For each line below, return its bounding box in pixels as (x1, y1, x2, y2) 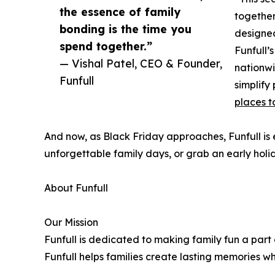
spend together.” (60, 39, 152, 53)
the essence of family (60, 5, 180, 19)
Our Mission (44, 216, 98, 229)
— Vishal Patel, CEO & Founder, (60, 56, 222, 71)
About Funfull (44, 182, 108, 195)
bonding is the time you (60, 22, 192, 36)
